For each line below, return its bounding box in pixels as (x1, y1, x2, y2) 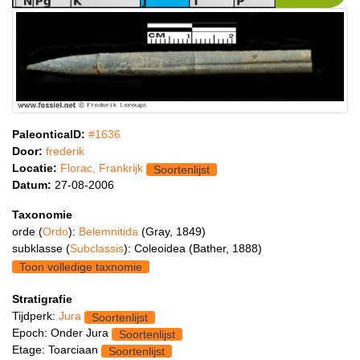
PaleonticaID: (12, 128, 85, 141)
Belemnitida (79, 225, 141, 239)
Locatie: (12, 162, 57, 175)
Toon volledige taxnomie (19, 260, 142, 273)
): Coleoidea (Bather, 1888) (124, 242, 262, 256)
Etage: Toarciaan (12, 343, 101, 357)
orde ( (12, 225, 43, 239)
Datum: (12, 178, 51, 192)
